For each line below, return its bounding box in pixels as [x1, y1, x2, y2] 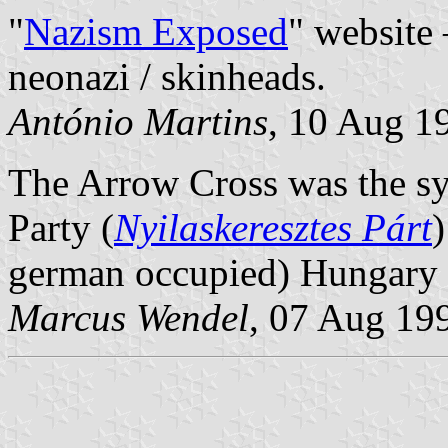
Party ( [8, 205, 114, 249]
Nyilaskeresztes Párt [114, 205, 432, 249]
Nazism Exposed [24, 9, 288, 53]
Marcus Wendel [8, 295, 249, 339]
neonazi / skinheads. [8, 54, 326, 98]
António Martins [8, 99, 268, 143]
